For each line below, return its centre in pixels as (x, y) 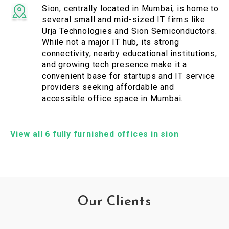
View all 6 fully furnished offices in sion (95, 134)
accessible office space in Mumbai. (113, 99)
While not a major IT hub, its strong (111, 42)
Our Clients (114, 202)
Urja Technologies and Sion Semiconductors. (130, 31)
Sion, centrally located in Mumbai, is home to (130, 9)
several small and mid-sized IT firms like (124, 20)
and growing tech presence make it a (114, 65)
